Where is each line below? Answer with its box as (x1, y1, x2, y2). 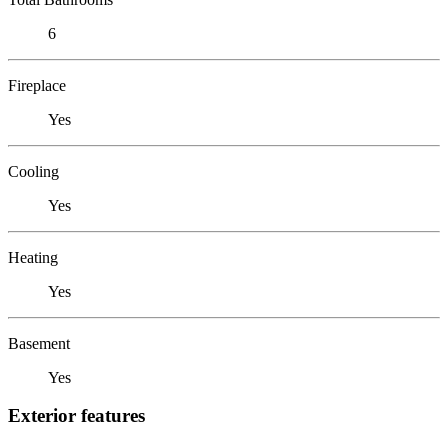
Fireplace (8, 76, 66, 94)
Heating (8, 248, 58, 266)
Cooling (8, 162, 59, 180)
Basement (8, 334, 70, 352)
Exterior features (8, 405, 145, 427)
